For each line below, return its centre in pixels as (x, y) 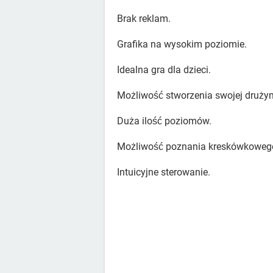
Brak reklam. (144, 19)
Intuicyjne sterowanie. (164, 172)
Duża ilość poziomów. (164, 121)
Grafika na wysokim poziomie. (182, 44)
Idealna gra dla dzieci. (164, 70)
